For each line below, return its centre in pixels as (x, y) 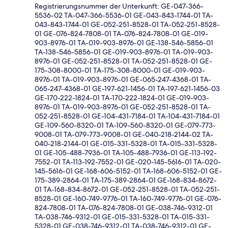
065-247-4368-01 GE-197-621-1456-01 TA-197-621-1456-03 (127, 89)
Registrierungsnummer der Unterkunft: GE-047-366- (119, 6)
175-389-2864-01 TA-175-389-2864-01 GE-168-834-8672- (126, 180)
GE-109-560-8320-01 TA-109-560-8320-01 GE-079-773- (125, 125)
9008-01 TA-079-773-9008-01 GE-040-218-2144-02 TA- (124, 135)
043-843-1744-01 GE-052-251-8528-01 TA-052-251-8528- (127, 25)
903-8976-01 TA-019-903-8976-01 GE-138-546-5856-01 (124, 43)
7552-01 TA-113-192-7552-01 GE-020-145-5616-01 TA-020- (128, 162)
